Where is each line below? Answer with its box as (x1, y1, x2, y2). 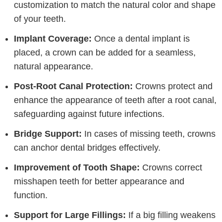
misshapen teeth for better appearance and (14, 176, 184, 186)
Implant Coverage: (14, 34, 92, 44)
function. (14, 190, 48, 200)
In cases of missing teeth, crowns (82, 129, 216, 139)
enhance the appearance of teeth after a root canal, (14, 95, 217, 105)
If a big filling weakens (126, 210, 216, 220)
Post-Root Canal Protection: (14, 81, 133, 91)
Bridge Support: (14, 129, 82, 139)
